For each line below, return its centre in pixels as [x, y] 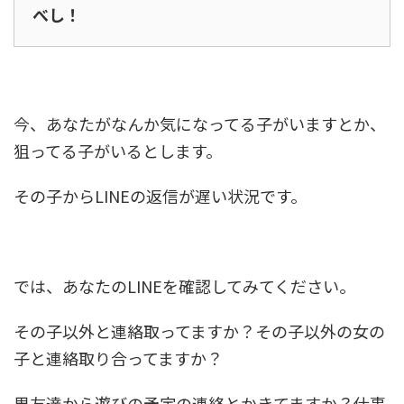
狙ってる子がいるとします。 [118, 151]
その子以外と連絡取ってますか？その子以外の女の [199, 331]
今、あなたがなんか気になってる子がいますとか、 [200, 124]
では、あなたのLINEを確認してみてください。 [184, 286]
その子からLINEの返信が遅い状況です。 [160, 196]
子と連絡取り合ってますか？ [118, 358]
